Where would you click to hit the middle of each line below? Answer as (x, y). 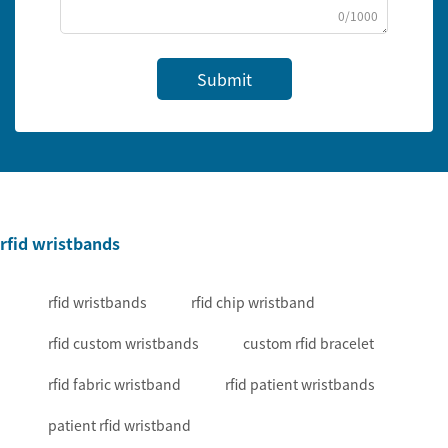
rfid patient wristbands (300, 384)
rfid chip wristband (253, 302)
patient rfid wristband (119, 425)
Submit (224, 79)
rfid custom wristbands (123, 343)
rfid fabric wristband (114, 384)
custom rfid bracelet (308, 343)
